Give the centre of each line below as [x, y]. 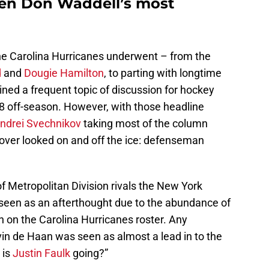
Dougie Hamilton [64, 73]
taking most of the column [144, 124]
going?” [89, 253]
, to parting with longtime [163, 73]
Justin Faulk [41, 253]
